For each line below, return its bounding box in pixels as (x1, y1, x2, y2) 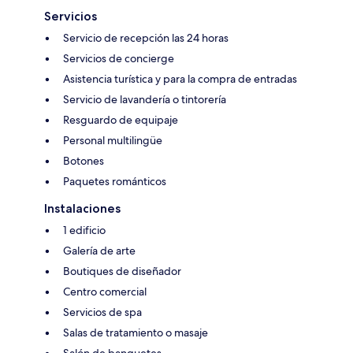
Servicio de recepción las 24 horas (63, 31, 229, 46)
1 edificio (63, 223, 106, 238)
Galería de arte (63, 243, 136, 258)
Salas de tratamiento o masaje (63, 325, 208, 340)
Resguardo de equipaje (63, 113, 178, 128)
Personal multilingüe (63, 133, 162, 148)
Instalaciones (44, 201, 121, 217)
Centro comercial (63, 284, 147, 299)
